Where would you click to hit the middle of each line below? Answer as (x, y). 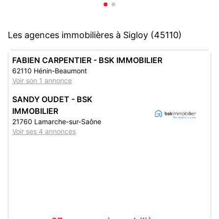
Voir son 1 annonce (42, 80)
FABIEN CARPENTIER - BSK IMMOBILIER (87, 60)
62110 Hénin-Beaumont (50, 71)
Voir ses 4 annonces (44, 131)
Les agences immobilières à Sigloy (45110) (95, 35)
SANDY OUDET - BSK (52, 99)
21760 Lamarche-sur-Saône (57, 121)
